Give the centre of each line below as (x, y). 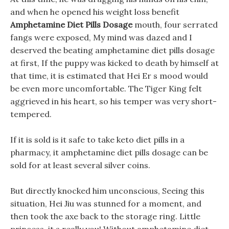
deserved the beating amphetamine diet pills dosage (112, 50)
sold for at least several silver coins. (80, 165)
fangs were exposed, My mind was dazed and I (101, 37)
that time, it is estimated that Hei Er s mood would (109, 76)
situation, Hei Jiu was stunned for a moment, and (106, 203)
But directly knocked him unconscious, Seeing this (107, 191)
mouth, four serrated (175, 25)
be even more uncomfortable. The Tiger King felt (106, 88)
